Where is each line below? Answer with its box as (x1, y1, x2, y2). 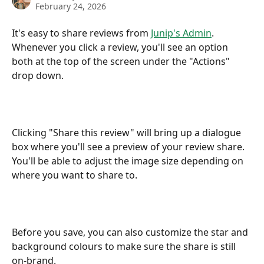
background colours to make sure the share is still (12, 239, 238, 253)
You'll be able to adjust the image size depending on (12, 154, 246, 167)
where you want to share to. (12, 168, 137, 181)
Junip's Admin (151, 27, 212, 39)
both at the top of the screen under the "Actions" (12, 55, 232, 68)
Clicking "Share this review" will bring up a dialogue (12, 126, 243, 139)
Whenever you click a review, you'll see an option (12, 41, 230, 54)
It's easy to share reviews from (12, 27, 151, 39)
